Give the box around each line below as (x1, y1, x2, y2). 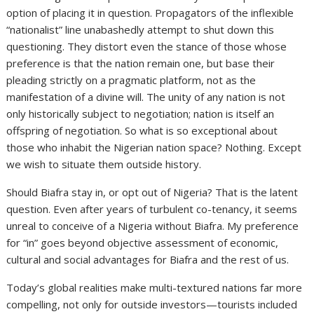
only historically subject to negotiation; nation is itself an (6, 106, 275, 121)
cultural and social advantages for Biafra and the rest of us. (6, 252, 289, 266)
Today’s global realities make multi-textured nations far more (6, 280, 303, 294)
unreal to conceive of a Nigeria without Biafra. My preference (6, 218, 299, 233)
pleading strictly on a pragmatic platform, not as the (6, 72, 257, 87)
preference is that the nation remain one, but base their (6, 55, 275, 70)
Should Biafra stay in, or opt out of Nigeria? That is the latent (6, 184, 299, 199)
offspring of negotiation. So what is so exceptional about (6, 123, 278, 137)
